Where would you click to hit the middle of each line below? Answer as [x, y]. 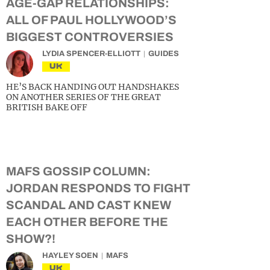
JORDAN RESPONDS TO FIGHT [98, 188]
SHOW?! [31, 239]
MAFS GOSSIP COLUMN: [78, 171]
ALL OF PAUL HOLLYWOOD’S [91, 20]
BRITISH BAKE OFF [47, 107]
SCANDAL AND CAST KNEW [89, 205]
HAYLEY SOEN [70, 256]
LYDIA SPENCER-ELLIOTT [91, 54]
